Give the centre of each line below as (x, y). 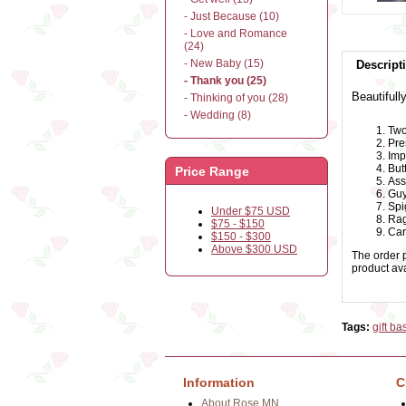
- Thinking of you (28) (236, 98)
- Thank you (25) (225, 81)
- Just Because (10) (232, 16)
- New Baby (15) (224, 63)
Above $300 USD (254, 249)
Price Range (212, 171)
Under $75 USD (251, 211)
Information (219, 382)
